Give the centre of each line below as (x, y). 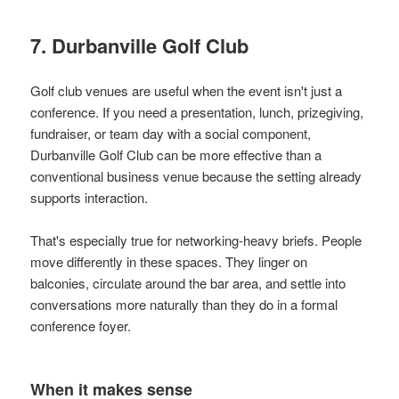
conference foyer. (81, 325)
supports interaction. (90, 197)
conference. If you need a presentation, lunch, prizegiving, (197, 111)
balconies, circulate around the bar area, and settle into (188, 282)
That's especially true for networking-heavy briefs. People (196, 240)
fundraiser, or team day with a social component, (171, 133)
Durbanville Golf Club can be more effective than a (176, 154)
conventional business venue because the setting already (196, 175)
